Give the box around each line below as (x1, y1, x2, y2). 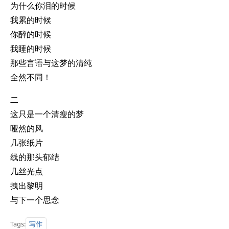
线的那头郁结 (10, 151, 59, 163)
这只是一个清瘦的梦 (10, 108, 84, 120)
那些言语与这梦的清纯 (10, 57, 92, 68)
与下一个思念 (10, 194, 59, 205)
